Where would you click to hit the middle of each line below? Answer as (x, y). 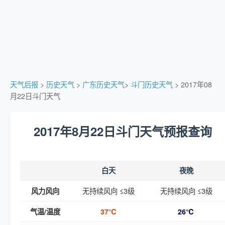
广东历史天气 (103, 84)
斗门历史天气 (152, 84)
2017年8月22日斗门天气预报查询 (123, 131)
